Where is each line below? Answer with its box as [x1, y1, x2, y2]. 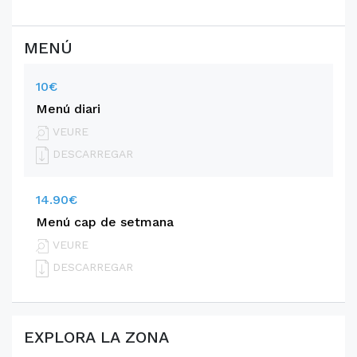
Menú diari [36, 101, 100, 117]
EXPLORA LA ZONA [24, 328, 169, 347]
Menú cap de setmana [36, 214, 174, 230]
